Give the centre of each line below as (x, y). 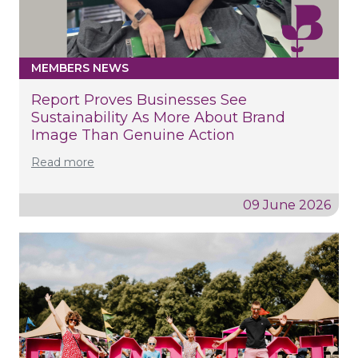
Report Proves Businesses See (139, 99)
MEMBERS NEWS (80, 68)
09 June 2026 (287, 205)
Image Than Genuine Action (133, 135)
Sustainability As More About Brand (158, 117)
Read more (63, 162)
